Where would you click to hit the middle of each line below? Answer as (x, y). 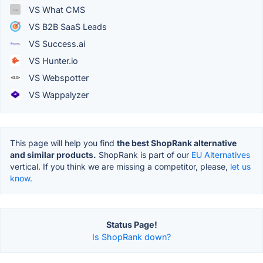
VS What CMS (56, 9)
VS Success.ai (56, 43)
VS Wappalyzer (58, 95)
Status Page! (131, 224)
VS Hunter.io (52, 60)
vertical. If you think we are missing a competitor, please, (120, 166)
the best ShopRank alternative (177, 143)
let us (240, 166)
